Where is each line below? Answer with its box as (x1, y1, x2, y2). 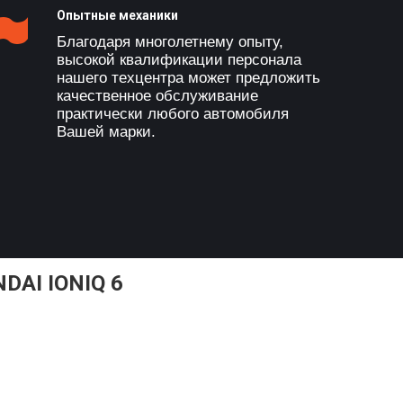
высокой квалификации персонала (56, 51, 301, 68)
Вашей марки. (56, 123, 156, 140)
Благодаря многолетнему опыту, (56, 33, 283, 50)
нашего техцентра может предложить (56, 69, 320, 86)
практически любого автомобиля (56, 105, 289, 122)
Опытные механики (56, 8, 178, 22)
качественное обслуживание (56, 87, 258, 104)
